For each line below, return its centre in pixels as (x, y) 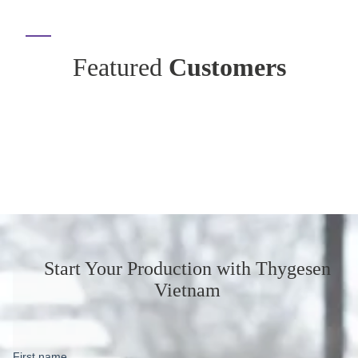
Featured (120, 67)
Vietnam (187, 290)
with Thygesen (274, 269)
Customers (227, 67)
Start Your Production (130, 269)
